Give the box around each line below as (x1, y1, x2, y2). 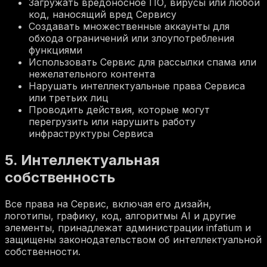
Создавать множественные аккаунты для (29, 20, 229, 33)
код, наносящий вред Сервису (29, 8, 176, 21)
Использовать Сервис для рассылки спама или (29, 56, 256, 69)
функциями (29, 44, 82, 57)
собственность (5, 169, 116, 186)
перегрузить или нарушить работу (29, 116, 195, 128)
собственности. (5, 245, 80, 257)
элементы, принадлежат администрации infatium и (5, 221, 251, 234)
